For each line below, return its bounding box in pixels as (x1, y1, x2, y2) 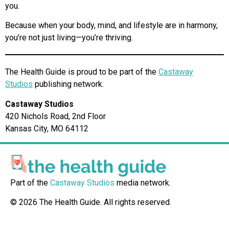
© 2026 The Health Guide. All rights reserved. (10, 197, 171, 208)
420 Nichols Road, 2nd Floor (5, 111, 108, 121)
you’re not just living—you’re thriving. (5, 33, 133, 43)
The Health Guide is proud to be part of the (5, 67, 158, 77)
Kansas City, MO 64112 (5, 123, 88, 133)
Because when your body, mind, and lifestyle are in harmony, (5, 20, 218, 31)
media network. (114, 177, 171, 188)
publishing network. (33, 79, 106, 89)
